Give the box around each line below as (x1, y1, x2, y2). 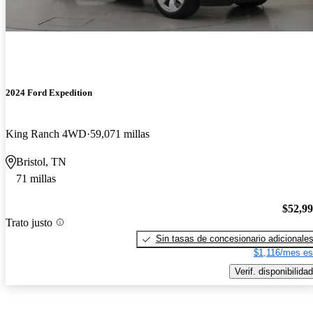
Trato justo (6, 216, 52, 228)
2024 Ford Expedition (6, 87, 92, 99)
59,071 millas (90, 128, 150, 140)
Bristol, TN (16, 156, 66, 168)
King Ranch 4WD (6, 128, 87, 140)
